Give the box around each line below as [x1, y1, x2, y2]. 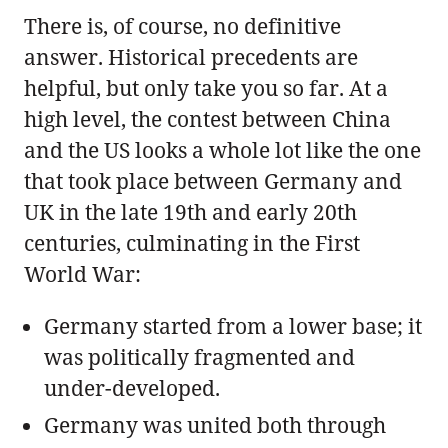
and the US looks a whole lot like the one [24, 135, 421, 164]
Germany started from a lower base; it [44, 311, 422, 340]
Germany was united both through [44, 410, 386, 439]
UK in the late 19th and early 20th [24, 197, 357, 226]
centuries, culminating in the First [24, 228, 360, 257]
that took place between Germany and [24, 166, 402, 195]
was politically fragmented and [44, 342, 355, 371]
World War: [24, 259, 141, 288]
